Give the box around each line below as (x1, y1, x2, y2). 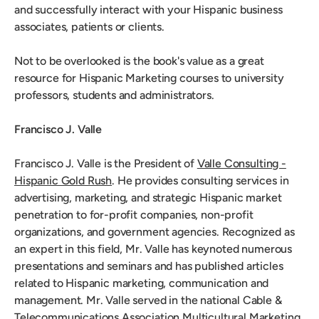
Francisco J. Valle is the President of (14, 157, 197, 171)
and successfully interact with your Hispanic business (14, 3, 283, 17)
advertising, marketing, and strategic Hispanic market (14, 191, 282, 205)
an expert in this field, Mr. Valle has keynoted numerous (14, 242, 293, 256)
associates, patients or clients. (14, 20, 164, 34)
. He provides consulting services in (112, 174, 289, 188)
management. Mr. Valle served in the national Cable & (14, 293, 282, 308)
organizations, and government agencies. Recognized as (14, 225, 295, 239)
